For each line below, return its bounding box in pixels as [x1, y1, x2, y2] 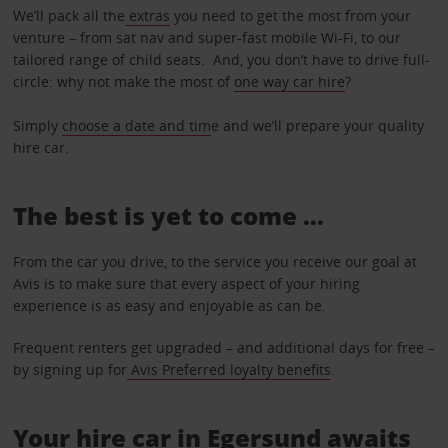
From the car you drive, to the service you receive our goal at [12, 252, 417, 272]
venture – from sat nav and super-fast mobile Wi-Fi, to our [12, 28, 401, 48]
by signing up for [12, 360, 127, 380]
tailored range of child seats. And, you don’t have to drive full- [12, 50, 430, 70]
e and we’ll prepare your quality [210, 116, 424, 136]
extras [124, 6, 170, 26]
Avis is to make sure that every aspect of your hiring [12, 274, 360, 294]
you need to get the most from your [169, 6, 411, 26]
